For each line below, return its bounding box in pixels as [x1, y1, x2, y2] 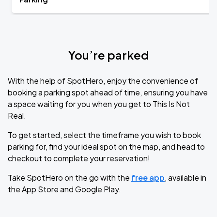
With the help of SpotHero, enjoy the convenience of [8, 76, 198, 86]
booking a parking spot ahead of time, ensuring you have [8, 87, 208, 97]
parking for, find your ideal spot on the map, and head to [8, 141, 205, 152]
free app [131, 172, 165, 183]
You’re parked [68, 47, 149, 62]
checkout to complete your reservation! [8, 153, 150, 163]
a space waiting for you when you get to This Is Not [8, 99, 190, 109]
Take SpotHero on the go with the [8, 172, 131, 183]
